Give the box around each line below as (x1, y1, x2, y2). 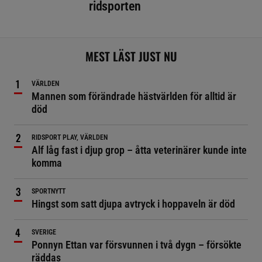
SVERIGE (32, 227, 56, 236)
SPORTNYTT (32, 187, 65, 195)
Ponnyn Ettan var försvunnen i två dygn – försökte (32, 238, 242, 251)
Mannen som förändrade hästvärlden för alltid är (32, 89, 236, 102)
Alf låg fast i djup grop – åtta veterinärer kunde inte (32, 143, 247, 156)
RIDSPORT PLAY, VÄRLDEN (32, 133, 108, 142)
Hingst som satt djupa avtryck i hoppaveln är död (32, 197, 235, 210)
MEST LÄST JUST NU (85, 47, 177, 65)
